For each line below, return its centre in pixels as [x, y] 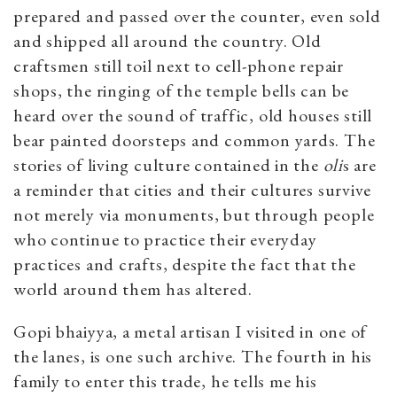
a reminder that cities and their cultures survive [193, 189]
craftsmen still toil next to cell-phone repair [179, 65]
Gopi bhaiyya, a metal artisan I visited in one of [191, 331]
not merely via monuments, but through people [194, 214]
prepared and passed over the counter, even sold [197, 16]
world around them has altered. [135, 288]
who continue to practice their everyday [165, 239]
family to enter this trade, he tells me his [165, 381]
